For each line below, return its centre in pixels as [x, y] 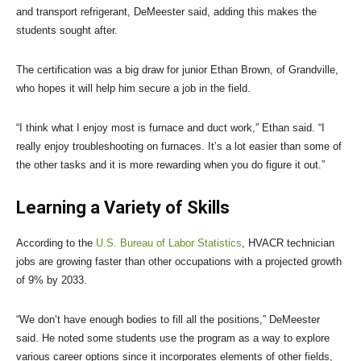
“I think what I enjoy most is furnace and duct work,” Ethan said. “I [170, 128]
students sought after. [68, 31]
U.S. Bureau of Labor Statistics [169, 243]
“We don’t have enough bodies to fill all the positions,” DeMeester [168, 320]
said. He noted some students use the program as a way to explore [173, 338]
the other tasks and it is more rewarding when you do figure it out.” [170, 165]
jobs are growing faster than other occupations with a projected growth [179, 262]
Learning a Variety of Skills [123, 208]
